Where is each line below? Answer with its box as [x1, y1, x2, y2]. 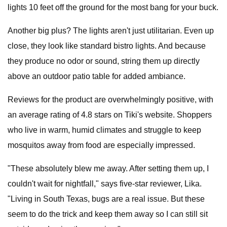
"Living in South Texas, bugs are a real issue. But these [8, 195, 205, 203]
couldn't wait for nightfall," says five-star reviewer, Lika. [8, 179, 202, 188]
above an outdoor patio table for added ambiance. [8, 72, 185, 81]
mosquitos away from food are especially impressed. [8, 141, 195, 149]
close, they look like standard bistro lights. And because [8, 42, 206, 50]
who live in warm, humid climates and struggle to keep [8, 126, 201, 134]
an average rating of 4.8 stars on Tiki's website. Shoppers [8, 110, 212, 119]
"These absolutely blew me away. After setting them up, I [8, 164, 209, 173]
